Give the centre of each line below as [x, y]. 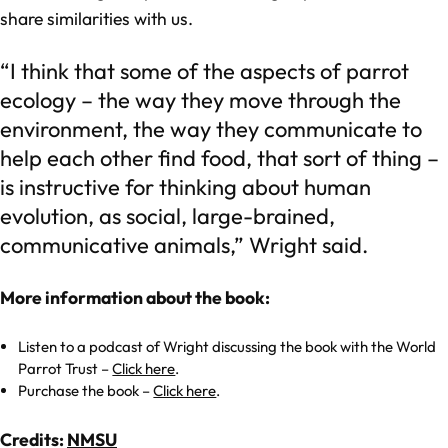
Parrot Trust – [65, 369]
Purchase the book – [86, 391]
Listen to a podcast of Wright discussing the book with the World [227, 347]
